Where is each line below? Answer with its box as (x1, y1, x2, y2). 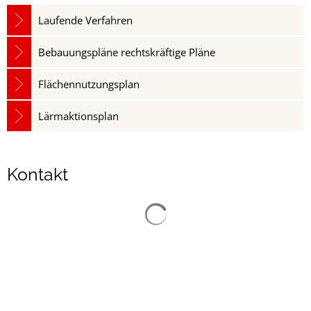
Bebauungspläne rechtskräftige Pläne (38, 45, 215, 59)
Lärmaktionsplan (38, 109, 119, 123)
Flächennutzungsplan (38, 77, 140, 91)
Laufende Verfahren (38, 13, 138, 27)
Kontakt (7, 164, 68, 185)
